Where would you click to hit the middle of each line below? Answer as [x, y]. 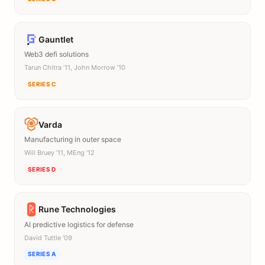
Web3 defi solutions [56, 54]
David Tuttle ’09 [48, 237]
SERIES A [42, 254]
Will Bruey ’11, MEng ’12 [59, 153]
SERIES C [42, 84]
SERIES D [42, 169]
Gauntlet [56, 39]
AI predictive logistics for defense [79, 224]
